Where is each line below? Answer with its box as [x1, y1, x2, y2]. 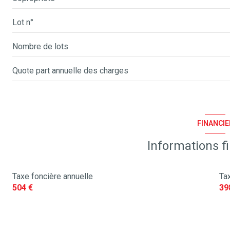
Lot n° [12, 17, 33, 27]
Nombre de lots [12, 41, 68, 51]
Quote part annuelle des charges [12, 65, 128, 75]
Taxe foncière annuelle [12, 171, 93, 181]
